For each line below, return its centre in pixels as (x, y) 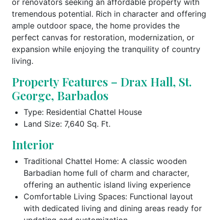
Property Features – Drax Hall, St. (102, 81)
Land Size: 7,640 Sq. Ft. (67, 124)
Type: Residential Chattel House (83, 112)
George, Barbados (60, 95)
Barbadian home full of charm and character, (106, 173)
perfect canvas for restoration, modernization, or (103, 37)
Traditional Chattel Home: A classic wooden (105, 161)
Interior (33, 144)
